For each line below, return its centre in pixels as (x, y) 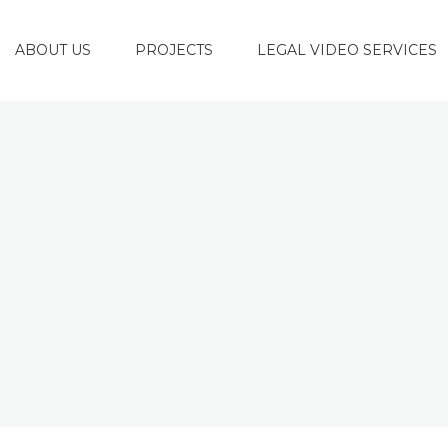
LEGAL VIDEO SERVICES (347, 50)
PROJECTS (174, 50)
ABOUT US (53, 50)
